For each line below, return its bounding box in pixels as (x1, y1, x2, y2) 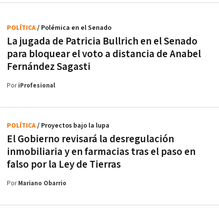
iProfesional (18, 82, 55, 90)
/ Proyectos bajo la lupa (37, 121, 109, 131)
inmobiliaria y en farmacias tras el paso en (7, 145, 196, 159)
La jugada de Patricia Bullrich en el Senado (7, 35, 197, 48)
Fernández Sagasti (7, 60, 90, 74)
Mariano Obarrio (18, 179, 66, 188)
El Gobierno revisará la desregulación (7, 132, 174, 146)
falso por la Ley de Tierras (7, 158, 121, 172)
